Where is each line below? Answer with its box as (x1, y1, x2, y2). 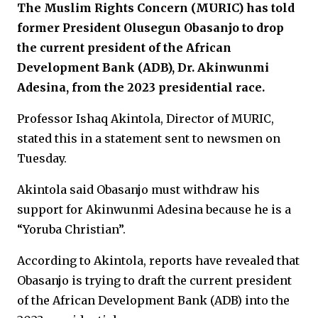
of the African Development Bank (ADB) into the (17, 293, 290, 307)
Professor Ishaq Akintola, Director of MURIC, (17, 111, 274, 126)
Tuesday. (17, 151, 67, 165)
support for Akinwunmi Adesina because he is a (17, 202, 291, 216)
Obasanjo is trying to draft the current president (17, 273, 292, 287)
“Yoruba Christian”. (17, 222, 126, 236)
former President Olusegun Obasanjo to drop (17, 21, 284, 35)
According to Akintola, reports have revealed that (17, 253, 300, 268)
